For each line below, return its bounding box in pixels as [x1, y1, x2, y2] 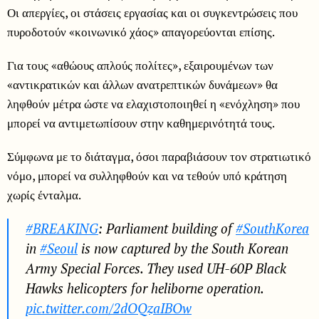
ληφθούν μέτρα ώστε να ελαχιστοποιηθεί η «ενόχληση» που [7, 95, 300, 113]
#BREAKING [26, 220, 98, 238]
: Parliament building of [98, 220, 236, 238]
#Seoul [40, 240, 78, 258]
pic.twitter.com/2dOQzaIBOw [26, 300, 192, 318]
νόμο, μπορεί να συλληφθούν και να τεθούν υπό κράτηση [7, 167, 287, 184]
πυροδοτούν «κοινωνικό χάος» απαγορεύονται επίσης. [7, 23, 275, 41]
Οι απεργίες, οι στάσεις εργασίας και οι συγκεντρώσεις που [7, 4, 298, 21]
